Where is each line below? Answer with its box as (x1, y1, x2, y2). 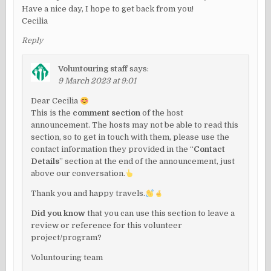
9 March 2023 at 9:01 (58, 76, 137, 86)
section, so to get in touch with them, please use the (31, 132, 230, 142)
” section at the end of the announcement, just (59, 157, 235, 166)
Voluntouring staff (58, 64, 128, 74)
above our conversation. (31, 169, 126, 178)
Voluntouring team (31, 253, 103, 263)
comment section (73, 108, 141, 118)
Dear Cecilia (31, 96, 80, 106)
